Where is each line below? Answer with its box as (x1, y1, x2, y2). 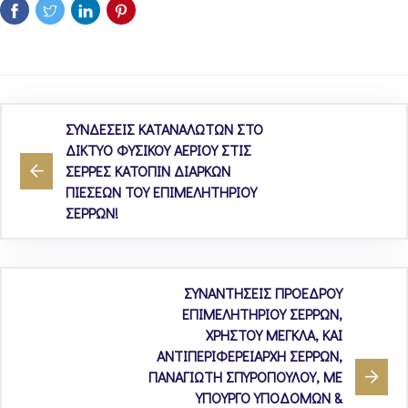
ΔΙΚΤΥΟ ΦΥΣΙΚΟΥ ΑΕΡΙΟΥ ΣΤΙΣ (66, 140, 251, 159)
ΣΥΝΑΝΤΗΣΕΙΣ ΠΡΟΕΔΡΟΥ (184, 283, 342, 302)
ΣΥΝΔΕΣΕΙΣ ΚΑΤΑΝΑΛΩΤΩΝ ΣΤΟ (66, 119, 263, 138)
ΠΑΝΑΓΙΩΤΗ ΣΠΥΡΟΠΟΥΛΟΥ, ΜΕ (148, 367, 342, 386)
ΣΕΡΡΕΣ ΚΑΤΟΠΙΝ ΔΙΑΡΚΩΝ (66, 161, 230, 180)
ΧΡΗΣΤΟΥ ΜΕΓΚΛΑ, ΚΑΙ (206, 325, 342, 344)
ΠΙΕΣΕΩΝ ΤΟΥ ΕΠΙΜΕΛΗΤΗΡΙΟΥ (66, 182, 257, 201)
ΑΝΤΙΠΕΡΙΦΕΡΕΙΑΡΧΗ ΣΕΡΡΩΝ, (157, 346, 342, 365)
